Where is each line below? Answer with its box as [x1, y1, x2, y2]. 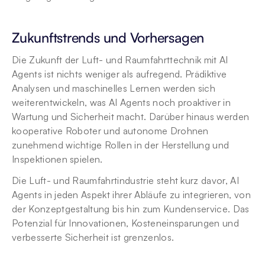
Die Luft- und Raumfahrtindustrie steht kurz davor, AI [12, 174, 239, 186]
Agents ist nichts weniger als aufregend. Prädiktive [12, 68, 227, 80]
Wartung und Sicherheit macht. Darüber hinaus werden [12, 111, 250, 122]
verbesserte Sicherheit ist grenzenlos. [12, 231, 174, 243]
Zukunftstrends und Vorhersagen [12, 29, 205, 46]
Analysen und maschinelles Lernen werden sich [12, 82, 216, 94]
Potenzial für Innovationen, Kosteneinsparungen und [12, 217, 240, 229]
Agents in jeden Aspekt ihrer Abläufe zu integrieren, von [12, 189, 251, 201]
